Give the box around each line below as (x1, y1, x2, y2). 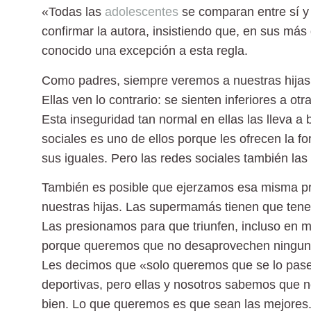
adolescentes (105, 5, 178, 19)
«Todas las (42, 5, 105, 19)
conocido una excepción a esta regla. (42, 44, 248, 58)
